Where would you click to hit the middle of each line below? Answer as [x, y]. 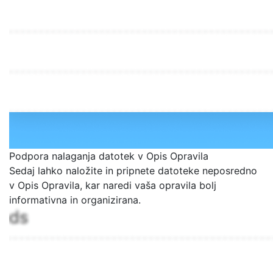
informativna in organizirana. [75, 200]
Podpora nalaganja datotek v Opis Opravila [109, 156]
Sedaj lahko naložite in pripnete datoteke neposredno [133, 171]
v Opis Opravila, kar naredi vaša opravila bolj [113, 185]
